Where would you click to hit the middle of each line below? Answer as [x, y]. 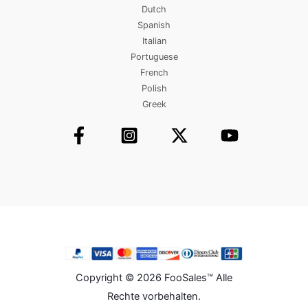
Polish [154, 88]
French [154, 72]
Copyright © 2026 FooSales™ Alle [154, 278]
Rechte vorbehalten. [154, 297]
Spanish [154, 25]
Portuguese [154, 56]
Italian [154, 41]
